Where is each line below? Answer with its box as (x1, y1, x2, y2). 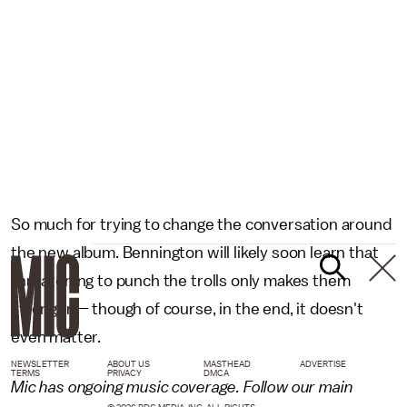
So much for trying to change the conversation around (11, 216, 392, 233)
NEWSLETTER (11, 359, 69, 369)
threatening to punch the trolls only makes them (11, 273, 351, 289)
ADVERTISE (300, 359, 346, 369)
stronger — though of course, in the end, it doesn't (11, 301, 363, 317)
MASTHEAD (203, 359, 251, 369)
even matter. (11, 329, 102, 345)
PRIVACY (107, 368, 142, 378)
